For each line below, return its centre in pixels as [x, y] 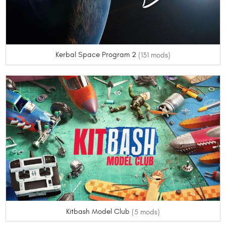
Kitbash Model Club [99, 211]
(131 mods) [154, 55]
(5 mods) [146, 212]
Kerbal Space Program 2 [97, 54]
